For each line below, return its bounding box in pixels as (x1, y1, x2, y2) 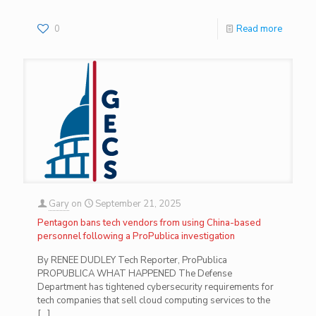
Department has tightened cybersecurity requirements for (37, 280, 274, 293)
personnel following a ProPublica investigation (37, 229, 235, 243)
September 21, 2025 (95, 197, 181, 210)
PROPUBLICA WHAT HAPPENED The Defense (37, 267, 232, 280)
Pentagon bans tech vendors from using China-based (37, 216, 261, 229)
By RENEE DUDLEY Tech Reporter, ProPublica (37, 253, 227, 267)
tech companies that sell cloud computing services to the (37, 293, 270, 307)
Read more (236, 22, 282, 35)
